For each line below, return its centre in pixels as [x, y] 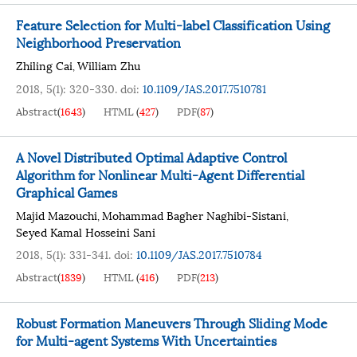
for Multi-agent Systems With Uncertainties [146, 340]
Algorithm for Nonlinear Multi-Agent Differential [160, 174]
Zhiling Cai [44, 65]
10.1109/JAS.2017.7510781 [204, 88]
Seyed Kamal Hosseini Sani [86, 231]
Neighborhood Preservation [98, 42]
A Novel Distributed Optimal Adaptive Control [151, 157]
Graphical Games [67, 192]
